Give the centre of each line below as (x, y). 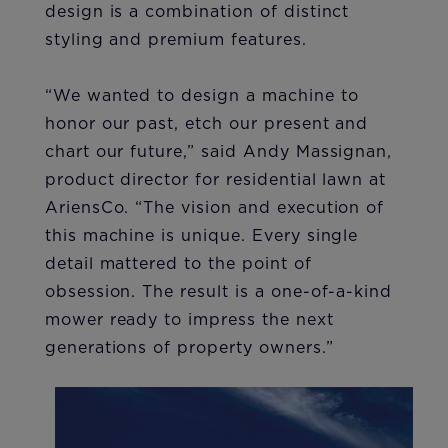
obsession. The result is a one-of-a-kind (218, 292)
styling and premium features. (175, 40)
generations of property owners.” (189, 348)
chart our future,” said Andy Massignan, (218, 152)
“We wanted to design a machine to (201, 96)
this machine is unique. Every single (201, 236)
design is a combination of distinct (197, 12)
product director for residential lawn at (215, 180)
